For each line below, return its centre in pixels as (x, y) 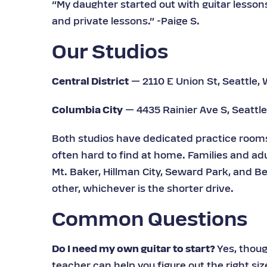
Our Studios (110, 54)
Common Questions (150, 221)
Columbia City (87, 111)
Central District (90, 82)
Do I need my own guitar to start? (133, 250)
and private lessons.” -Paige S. (126, 22)
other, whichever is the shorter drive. (143, 190)
